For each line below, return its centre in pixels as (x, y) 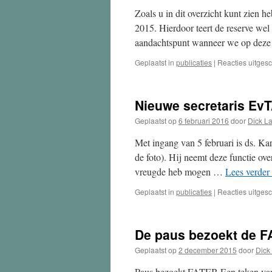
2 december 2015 (208, 250)
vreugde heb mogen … (180, 172)
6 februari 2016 (204, 121)
